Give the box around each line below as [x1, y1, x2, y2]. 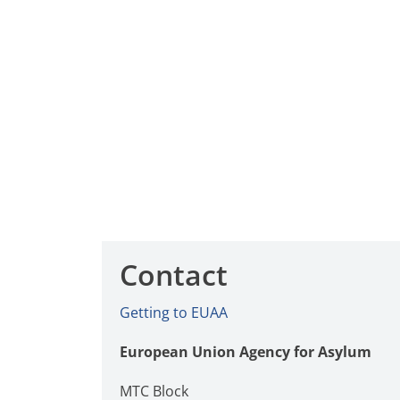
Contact [120, 255, 228, 294]
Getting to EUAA [120, 303, 228, 322]
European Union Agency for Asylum [120, 342, 371, 362]
